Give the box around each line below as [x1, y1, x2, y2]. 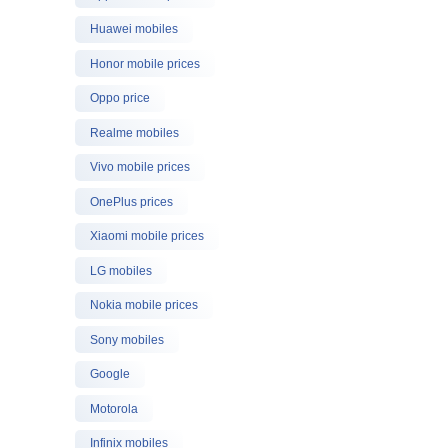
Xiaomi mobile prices [89, 229, 204, 243]
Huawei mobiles [89, 22, 178, 36]
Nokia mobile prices [89, 298, 198, 312]
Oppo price [89, 91, 150, 105]
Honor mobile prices [89, 56, 200, 71]
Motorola [89, 401, 138, 416]
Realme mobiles [89, 125, 179, 140]
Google [89, 367, 130, 381]
